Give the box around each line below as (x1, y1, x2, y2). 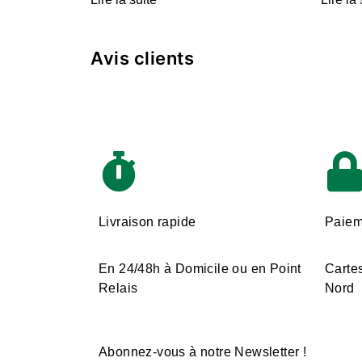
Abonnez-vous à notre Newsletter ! (99, 344, 307, 359)
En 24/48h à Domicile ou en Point (99, 262, 301, 276)
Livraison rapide (99, 215, 196, 229)
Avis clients (90, 47, 194, 69)
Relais (99, 281, 138, 296)
